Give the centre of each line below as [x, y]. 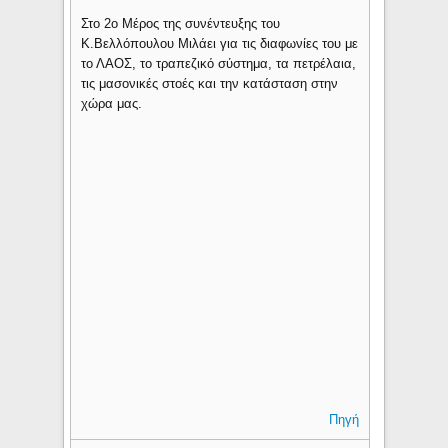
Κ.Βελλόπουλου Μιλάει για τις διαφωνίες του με [220, 43]
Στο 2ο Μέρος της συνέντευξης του [181, 23]
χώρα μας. [112, 103]
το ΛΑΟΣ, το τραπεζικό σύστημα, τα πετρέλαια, [219, 63]
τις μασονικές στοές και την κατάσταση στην [210, 83]
